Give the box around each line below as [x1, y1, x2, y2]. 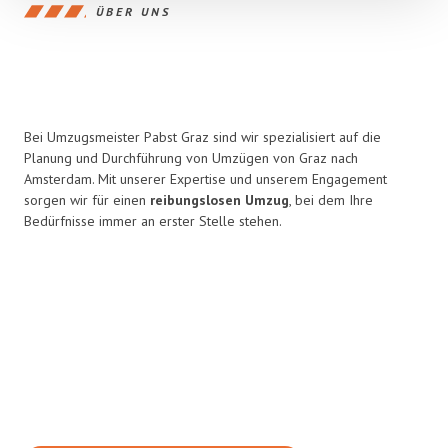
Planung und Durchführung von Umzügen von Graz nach [24, 149, 358, 167]
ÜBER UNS [96, 3, 171, 19]
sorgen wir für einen [24, 191, 150, 209]
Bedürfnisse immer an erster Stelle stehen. [24, 212, 282, 230]
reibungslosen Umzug [150, 191, 289, 209]
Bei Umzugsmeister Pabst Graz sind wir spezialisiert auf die [24, 128, 381, 146]
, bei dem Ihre [289, 191, 373, 209]
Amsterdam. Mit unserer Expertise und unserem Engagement [24, 170, 387, 188]
